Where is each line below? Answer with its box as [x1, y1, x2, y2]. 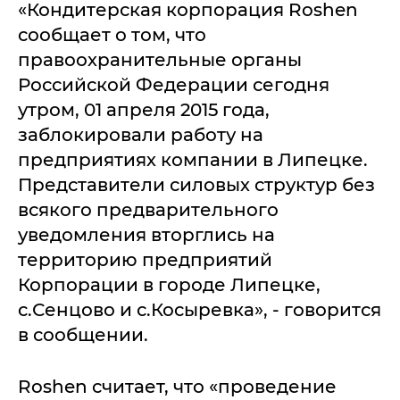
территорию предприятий [18, 249, 272, 271]
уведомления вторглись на [18, 224, 275, 246]
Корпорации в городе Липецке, [18, 274, 321, 296]
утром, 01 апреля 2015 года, [18, 99, 270, 121]
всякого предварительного [18, 199, 279, 221]
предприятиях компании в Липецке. [18, 149, 368, 171]
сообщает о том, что [18, 24, 206, 46]
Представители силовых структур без [18, 174, 375, 196]
